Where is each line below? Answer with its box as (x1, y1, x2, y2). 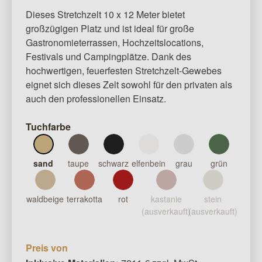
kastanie (150, 193, 182, 205)
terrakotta (66, 193, 102, 205)
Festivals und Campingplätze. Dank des (26, 50, 191, 64)
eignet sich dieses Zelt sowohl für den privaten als (26, 78, 232, 92)
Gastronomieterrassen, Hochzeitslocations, (26, 36, 204, 50)
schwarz (98, 157, 129, 170)
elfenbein (132, 157, 166, 170)
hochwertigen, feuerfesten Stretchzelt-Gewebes (26, 64, 222, 78)
